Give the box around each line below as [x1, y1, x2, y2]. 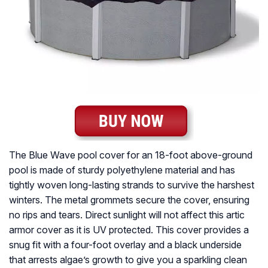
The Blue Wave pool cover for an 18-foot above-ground [9, 148, 252, 161]
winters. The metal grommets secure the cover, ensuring [9, 193, 249, 206]
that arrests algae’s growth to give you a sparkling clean [9, 253, 247, 266]
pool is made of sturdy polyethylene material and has [9, 163, 235, 176]
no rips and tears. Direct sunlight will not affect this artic [9, 208, 245, 221]
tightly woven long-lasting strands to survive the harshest [9, 178, 254, 191]
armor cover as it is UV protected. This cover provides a [9, 223, 249, 236]
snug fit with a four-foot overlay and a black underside [9, 238, 242, 251]
